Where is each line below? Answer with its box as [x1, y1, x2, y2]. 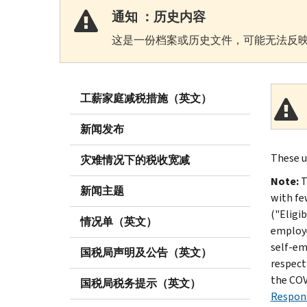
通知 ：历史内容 [112, 8, 206, 25]
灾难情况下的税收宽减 [80, 152, 190, 167]
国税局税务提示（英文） [80, 275, 201, 291]
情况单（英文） [80, 214, 157, 229]
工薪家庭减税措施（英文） [80, 90, 212, 106]
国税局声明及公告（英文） [80, 245, 212, 260]
